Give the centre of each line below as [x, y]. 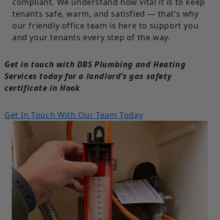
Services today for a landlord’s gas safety [88, 76]
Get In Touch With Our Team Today [74, 115]
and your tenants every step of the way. [91, 37]
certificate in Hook [42, 88]
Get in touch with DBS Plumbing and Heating [95, 64]
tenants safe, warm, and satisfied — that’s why [105, 14]
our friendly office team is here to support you [105, 25]
